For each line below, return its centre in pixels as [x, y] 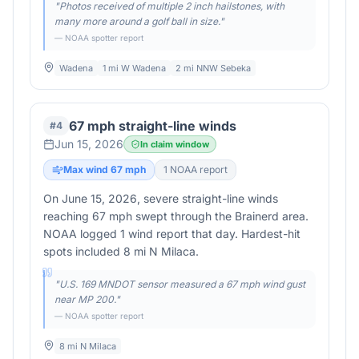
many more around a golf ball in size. [137, 21]
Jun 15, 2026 [89, 144]
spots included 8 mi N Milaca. [121, 251]
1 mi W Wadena [134, 68]
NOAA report [198, 169]
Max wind [87, 169]
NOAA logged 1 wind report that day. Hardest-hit [172, 234]
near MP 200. [85, 299]
